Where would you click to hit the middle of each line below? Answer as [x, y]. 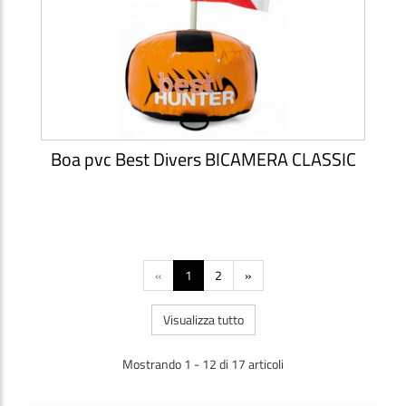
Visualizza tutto [203, 319]
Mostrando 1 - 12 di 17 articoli [203, 363]
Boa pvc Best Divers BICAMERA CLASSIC [203, 159]
